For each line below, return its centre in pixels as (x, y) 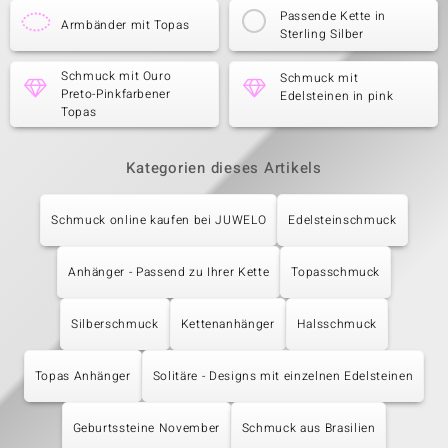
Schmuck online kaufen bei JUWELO (159, 220)
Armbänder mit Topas (125, 25)
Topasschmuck (336, 272)
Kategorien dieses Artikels (224, 168)
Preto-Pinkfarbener (116, 94)
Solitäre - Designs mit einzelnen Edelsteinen (283, 376)
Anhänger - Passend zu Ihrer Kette (168, 272)
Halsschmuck (336, 324)
